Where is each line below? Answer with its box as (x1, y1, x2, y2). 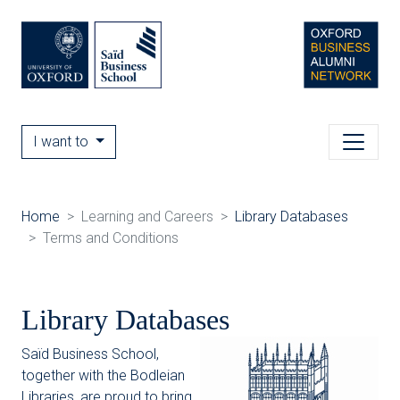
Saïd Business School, (21, 346, 159, 362)
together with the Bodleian (21, 367, 185, 384)
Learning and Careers (81, 208, 213, 225)
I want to (33, 133, 92, 150)
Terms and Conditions (43, 229, 179, 246)
